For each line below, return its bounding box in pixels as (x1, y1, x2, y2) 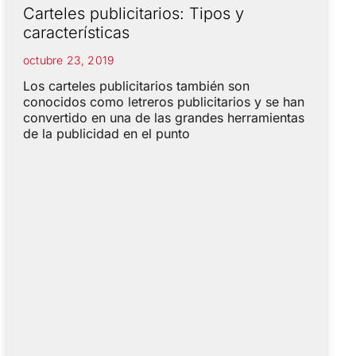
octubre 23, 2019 (22, 52, 114, 67)
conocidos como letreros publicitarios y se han (22, 93, 304, 110)
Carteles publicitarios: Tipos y (22, 3, 244, 23)
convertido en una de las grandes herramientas (22, 109, 304, 126)
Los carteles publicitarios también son (22, 77, 250, 94)
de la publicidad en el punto (22, 125, 190, 141)
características (22, 22, 130, 42)
